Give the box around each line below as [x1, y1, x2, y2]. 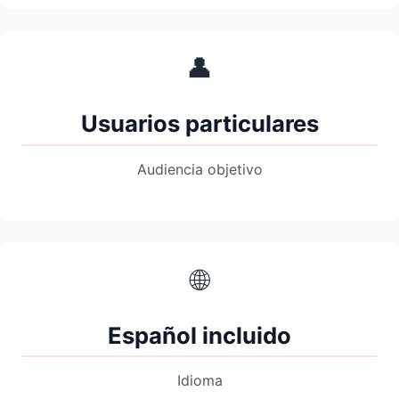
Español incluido [108, 321, 291, 349]
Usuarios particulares [80, 110, 319, 138]
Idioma [176, 371, 223, 390]
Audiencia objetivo [136, 159, 263, 178]
